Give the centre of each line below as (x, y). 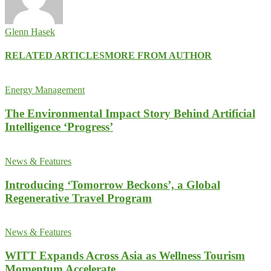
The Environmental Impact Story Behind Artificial (130, 114)
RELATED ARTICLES (55, 56)
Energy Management (45, 90)
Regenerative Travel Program (78, 198)
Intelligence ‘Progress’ (59, 127)
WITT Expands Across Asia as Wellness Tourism (125, 255)
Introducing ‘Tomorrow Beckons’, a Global (113, 184)
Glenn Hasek (30, 31)
